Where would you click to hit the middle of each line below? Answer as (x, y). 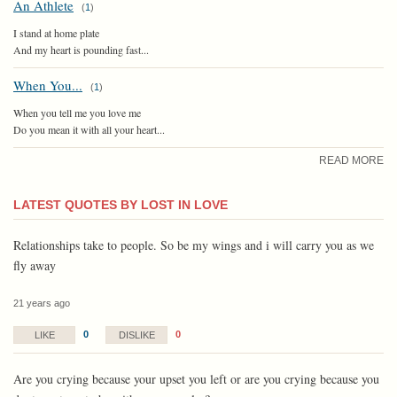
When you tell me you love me (77, 112)
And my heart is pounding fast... (81, 49)
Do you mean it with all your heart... (89, 129)
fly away (35, 265)
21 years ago (42, 303)
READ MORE (351, 160)
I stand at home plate (56, 32)
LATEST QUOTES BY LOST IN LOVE (121, 204)
